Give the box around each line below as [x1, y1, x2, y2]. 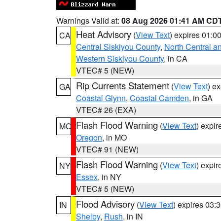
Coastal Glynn [76, 92, 126, 104]
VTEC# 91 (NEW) [76, 144, 139, 155]
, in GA [189, 92, 213, 104]
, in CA [164, 53, 187, 64]
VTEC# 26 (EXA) [76, 104, 136, 115]
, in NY [98, 171, 121, 183]
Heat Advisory [76, 28, 131, 40]
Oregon [76, 132, 102, 143]
